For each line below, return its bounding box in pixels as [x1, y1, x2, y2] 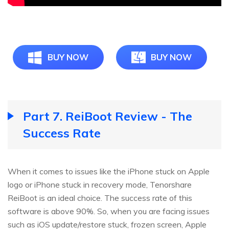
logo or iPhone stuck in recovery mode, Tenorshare [8, 179, 192, 190]
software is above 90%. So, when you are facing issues [8, 205, 210, 216]
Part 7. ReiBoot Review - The [23, 108, 192, 124]
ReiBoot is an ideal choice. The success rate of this [8, 192, 192, 203]
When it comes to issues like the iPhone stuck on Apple [8, 166, 210, 176]
